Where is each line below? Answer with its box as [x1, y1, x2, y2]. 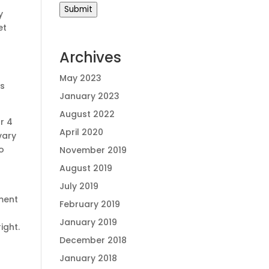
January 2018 [59, 252, 117, 264]
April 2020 [59, 126, 103, 138]
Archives [59, 47, 121, 67]
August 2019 [59, 162, 112, 174]
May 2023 [59, 72, 101, 84]
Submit [64, 4, 92, 15]
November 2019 [59, 144, 127, 156]
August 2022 [59, 108, 115, 120]
